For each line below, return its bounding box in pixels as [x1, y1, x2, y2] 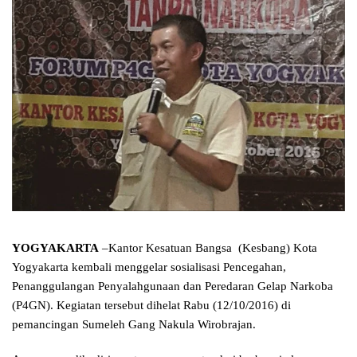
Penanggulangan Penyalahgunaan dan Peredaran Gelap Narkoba [12, 280, 333, 293]
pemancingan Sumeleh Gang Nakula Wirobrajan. [12, 318, 256, 331]
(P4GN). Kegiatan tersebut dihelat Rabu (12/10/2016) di [12, 299, 291, 312]
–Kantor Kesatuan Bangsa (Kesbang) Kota [99, 241, 317, 255]
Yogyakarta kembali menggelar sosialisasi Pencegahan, [12, 261, 286, 274]
